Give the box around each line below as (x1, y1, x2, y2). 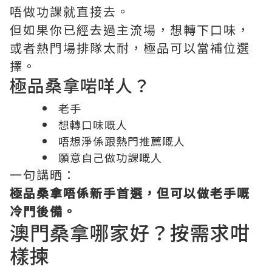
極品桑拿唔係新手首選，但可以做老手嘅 (10, 184, 250, 202)
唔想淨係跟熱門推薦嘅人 (58, 133, 185, 149)
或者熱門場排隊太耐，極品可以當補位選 (10, 39, 250, 57)
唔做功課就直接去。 (10, 2, 130, 21)
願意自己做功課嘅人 (58, 149, 162, 166)
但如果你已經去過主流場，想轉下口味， (10, 21, 250, 39)
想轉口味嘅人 (58, 117, 127, 133)
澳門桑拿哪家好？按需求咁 (10, 218, 250, 246)
